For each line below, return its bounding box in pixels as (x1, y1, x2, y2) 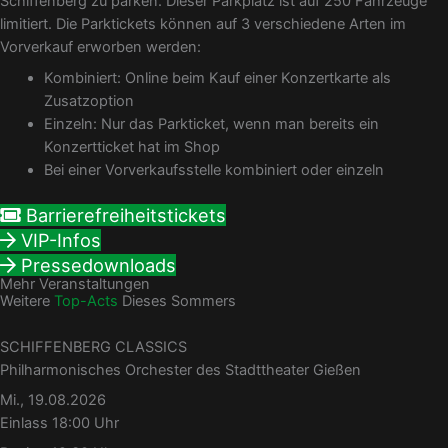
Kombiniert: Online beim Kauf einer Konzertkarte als (43, 68, 391, 87)
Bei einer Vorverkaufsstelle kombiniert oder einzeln (43, 160, 384, 179)
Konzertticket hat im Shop (43, 137, 220, 156)
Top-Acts (54, 291, 118, 310)
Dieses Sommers (118, 291, 236, 310)
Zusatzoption (43, 91, 134, 110)
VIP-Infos (21, 228, 101, 251)
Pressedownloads (21, 253, 176, 276)
